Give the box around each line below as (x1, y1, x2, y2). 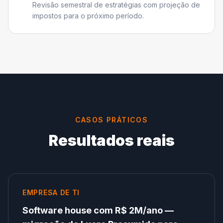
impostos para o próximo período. (32, 11, 144, 20)
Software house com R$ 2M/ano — (22, 205, 174, 216)
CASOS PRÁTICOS (75, 115, 148, 124)
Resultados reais (48, 131, 175, 149)
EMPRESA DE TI (22, 188, 80, 197)
